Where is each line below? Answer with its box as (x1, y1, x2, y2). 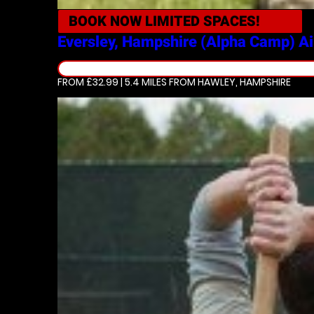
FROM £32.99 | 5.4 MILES (57, 75, 167, 89)
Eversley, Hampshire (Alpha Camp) (57, 33, 295, 50)
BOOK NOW (69, 13, 145, 29)
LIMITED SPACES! (145, 13, 260, 29)
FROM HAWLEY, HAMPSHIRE (167, 75, 291, 89)
